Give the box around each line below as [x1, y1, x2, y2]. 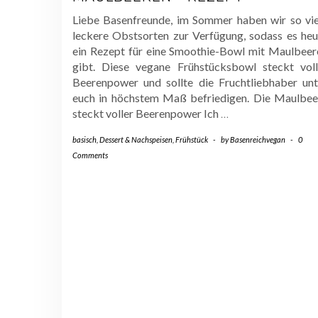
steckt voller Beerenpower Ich [72, 106, 221, 121]
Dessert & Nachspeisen [99, 135, 172, 145]
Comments [72, 150, 108, 160]
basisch [72, 135, 97, 145]
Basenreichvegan [230, 135, 285, 145]
